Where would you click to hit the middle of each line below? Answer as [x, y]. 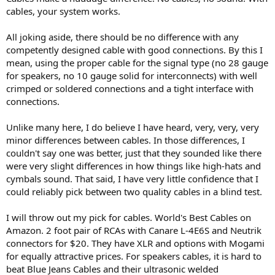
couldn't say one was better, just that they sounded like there [134, 153]
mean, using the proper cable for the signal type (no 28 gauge [137, 63]
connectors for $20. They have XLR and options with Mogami [135, 243]
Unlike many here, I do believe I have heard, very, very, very [133, 127]
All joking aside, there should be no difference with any [122, 37]
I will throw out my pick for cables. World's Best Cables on [129, 217]
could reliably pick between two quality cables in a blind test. [134, 192]
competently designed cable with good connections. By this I [134, 50]
